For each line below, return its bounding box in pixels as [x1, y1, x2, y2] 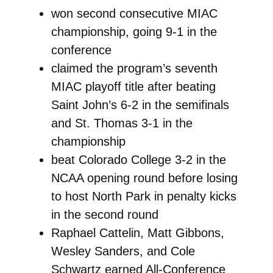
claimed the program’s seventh [51, 61, 218, 75]
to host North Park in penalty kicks [51, 189, 236, 203]
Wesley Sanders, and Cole [51, 244, 195, 258]
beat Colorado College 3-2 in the [51, 152, 226, 166]
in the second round [51, 207, 158, 221]
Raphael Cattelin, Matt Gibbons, [51, 225, 224, 239]
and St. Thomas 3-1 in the [51, 116, 193, 130]
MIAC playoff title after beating [51, 79, 216, 93]
